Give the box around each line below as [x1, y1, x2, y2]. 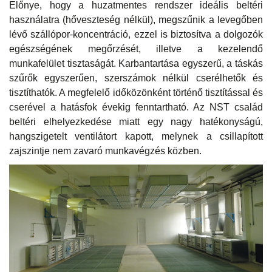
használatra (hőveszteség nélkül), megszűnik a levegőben [9, 15, 263, 25]
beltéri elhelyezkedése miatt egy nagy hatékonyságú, [9, 117, 263, 127]
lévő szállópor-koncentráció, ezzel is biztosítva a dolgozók [9, 29, 263, 40]
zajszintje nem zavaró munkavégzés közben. [9, 146, 202, 157]
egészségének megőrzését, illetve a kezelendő [9, 44, 263, 55]
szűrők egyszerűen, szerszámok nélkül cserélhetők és [9, 73, 263, 84]
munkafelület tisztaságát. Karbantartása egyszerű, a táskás [9, 58, 263, 69]
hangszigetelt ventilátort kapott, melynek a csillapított [9, 131, 263, 142]
